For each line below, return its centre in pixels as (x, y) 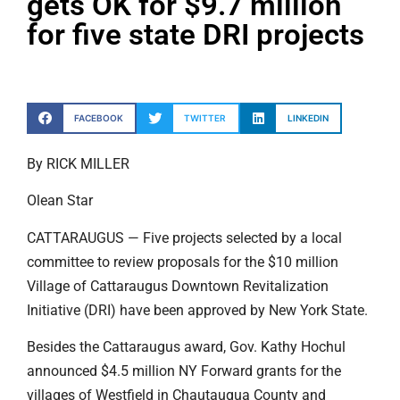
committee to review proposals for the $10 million (183, 262)
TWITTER (205, 117)
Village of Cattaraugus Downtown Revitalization (178, 286)
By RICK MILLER (78, 163)
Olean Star (60, 201)
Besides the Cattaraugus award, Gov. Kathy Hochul (186, 346)
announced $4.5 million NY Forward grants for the (184, 371)
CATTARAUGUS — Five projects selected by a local (184, 237)
